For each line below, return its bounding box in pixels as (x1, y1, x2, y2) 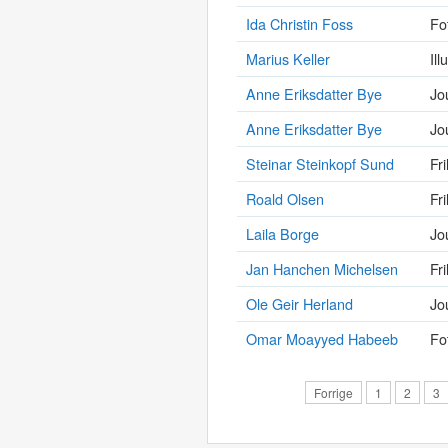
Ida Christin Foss (246, 13, 353, 34)
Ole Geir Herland (246, 293, 353, 314)
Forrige (314, 384, 353, 401)
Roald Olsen (246, 188, 324, 209)
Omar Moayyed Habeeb (246, 328, 398, 349)
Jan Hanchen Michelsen (246, 258, 398, 279)
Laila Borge (246, 223, 319, 244)
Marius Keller (246, 48, 330, 69)
